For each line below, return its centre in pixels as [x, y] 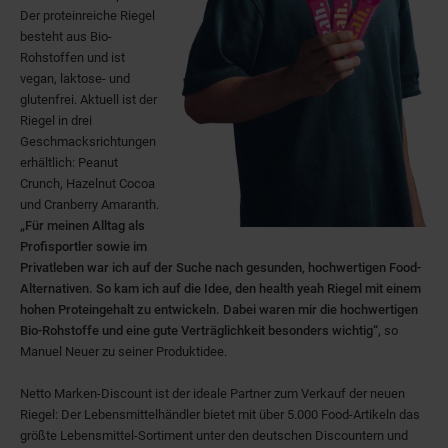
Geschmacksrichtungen [88, 141]
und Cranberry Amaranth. [89, 204]
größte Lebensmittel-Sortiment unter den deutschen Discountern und [214, 435]
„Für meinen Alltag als [82, 225]
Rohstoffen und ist [72, 57]
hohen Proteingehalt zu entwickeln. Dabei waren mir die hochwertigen [219, 309]
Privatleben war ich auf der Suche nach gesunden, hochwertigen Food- [220, 267]
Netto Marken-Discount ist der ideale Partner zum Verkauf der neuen [212, 393]
